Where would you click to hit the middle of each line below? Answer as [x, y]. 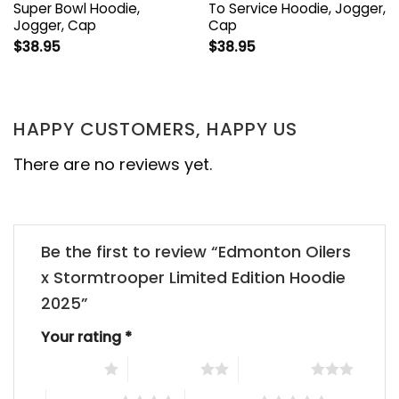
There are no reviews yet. [113, 164]
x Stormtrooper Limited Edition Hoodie [193, 278]
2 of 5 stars [164, 368]
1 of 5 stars [68, 368]
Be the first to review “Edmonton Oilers [196, 252]
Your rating [83, 338]
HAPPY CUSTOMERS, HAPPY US [155, 129]
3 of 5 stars [274, 368]
